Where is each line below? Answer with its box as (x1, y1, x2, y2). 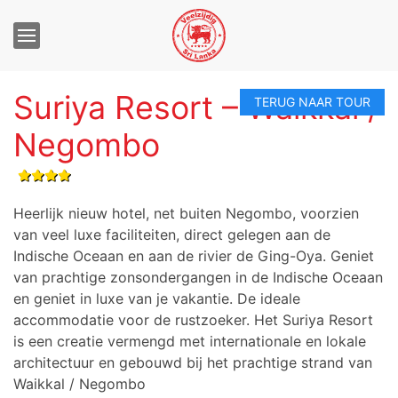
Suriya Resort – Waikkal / (13, 88, 379, 127)
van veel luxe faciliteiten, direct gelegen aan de (13, 226, 330, 243)
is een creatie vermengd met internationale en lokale (13, 332, 366, 350)
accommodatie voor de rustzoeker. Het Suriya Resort (13, 311, 373, 329)
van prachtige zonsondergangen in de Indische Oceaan (13, 268, 383, 286)
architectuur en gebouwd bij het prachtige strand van (13, 354, 372, 371)
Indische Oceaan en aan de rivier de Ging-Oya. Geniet (13, 247, 374, 265)
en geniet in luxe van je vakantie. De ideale (13, 290, 300, 307)
